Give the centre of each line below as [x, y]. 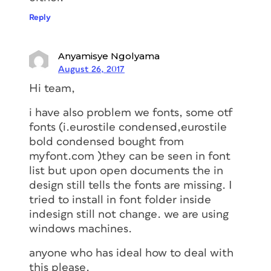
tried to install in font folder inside [120, 200]
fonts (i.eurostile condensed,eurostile [128, 127]
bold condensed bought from [106, 142]
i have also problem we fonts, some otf [131, 113]
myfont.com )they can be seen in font [130, 156]
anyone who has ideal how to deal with [131, 253]
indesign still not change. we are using [129, 214]
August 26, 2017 [91, 69]
